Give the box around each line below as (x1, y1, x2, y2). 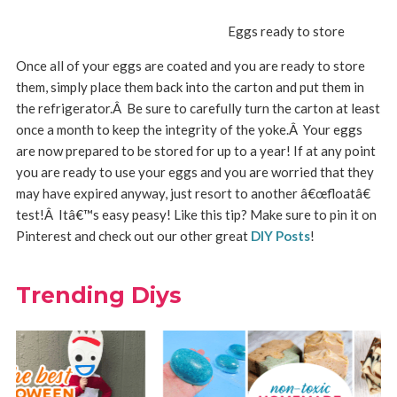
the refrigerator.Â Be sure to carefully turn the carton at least (15, 100, 380, 116)
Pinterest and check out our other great (15, 228, 248, 244)
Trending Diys (15, 282, 182, 308)
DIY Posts (247, 228, 310, 244)
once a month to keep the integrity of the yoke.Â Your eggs (15, 121, 362, 137)
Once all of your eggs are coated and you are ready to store (15, 58, 365, 74)
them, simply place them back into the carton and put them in (15, 79, 364, 95)
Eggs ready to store (227, 23, 345, 39)
